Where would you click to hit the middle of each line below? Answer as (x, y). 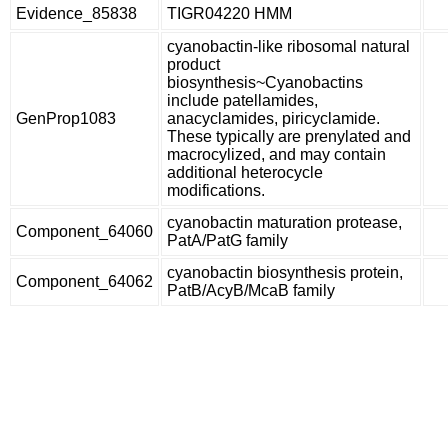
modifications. (216, 190)
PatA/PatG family (227, 240)
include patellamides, (242, 100)
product (193, 64)
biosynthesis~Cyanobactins (265, 82)
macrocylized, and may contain (276, 154)
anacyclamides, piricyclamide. (273, 118)
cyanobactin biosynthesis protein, (285, 272)
